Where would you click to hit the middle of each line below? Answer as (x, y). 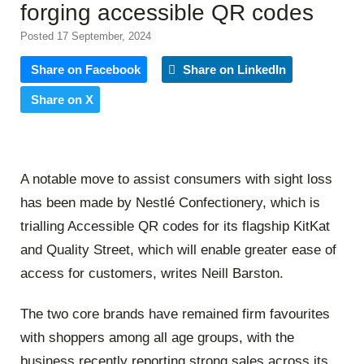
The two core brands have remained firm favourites (175, 314)
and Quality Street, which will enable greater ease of (178, 250)
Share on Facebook (86, 69)
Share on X (62, 99)
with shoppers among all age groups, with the (157, 337)
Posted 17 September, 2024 (86, 36)
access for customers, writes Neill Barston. (152, 274)
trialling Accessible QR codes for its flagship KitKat (175, 227)
